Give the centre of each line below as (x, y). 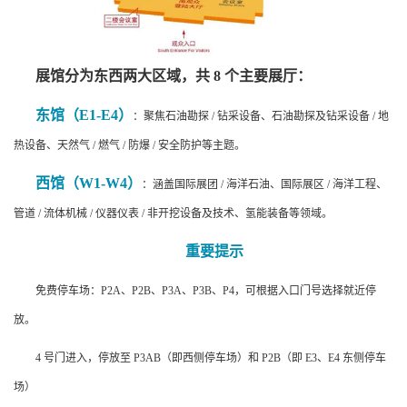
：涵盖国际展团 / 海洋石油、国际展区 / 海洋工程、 (264, 185)
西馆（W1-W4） (89, 184)
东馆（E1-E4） (84, 115)
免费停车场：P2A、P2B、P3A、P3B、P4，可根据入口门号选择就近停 (206, 291)
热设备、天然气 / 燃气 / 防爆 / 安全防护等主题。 (129, 146)
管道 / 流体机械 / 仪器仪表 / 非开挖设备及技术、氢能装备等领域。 (173, 214)
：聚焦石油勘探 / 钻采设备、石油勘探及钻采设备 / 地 (261, 117)
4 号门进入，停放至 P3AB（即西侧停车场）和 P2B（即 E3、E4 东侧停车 (211, 358)
